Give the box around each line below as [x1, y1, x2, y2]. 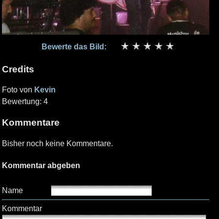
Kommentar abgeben [2, 161, 80, 170]
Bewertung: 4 [2, 97, 48, 106]
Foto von [2, 86, 34, 94]
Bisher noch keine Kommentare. [2, 139, 113, 148]
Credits [2, 64, 34, 74]
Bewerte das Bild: [42, 43, 107, 51]
